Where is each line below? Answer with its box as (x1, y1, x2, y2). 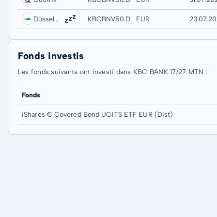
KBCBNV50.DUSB (88, 15, 143, 23)
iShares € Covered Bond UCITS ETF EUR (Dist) (22, 110, 173, 119)
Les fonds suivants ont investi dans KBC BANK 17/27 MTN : (18, 68, 207, 76)
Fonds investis (18, 50, 84, 62)
